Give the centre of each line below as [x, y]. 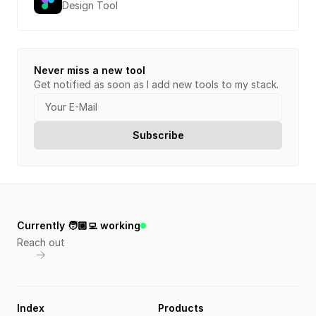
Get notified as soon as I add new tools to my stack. [156, 84]
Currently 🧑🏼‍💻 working [79, 225]
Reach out [41, 242]
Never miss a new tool [90, 70]
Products [181, 308]
